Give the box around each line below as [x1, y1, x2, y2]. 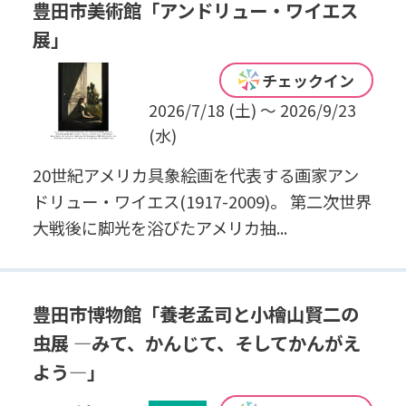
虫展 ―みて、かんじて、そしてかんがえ [32, 329, 361, 357]
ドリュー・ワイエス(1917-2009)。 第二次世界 [32, 189, 372, 214]
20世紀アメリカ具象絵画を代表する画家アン [32, 163, 359, 188]
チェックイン [262, 68, 355, 92]
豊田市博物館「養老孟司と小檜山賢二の [32, 300, 359, 328]
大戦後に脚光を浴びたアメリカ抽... [32, 216, 287, 240]
